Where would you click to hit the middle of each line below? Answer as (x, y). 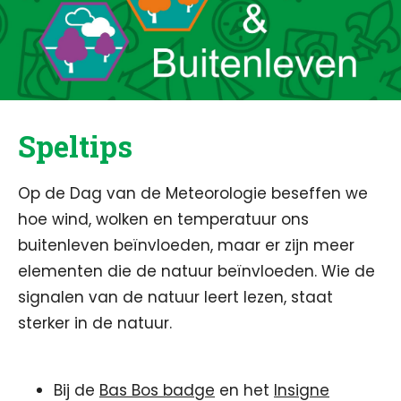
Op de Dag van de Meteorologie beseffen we (193, 193)
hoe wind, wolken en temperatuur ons (163, 219)
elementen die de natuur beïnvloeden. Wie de (196, 271)
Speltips (75, 146)
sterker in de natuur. (95, 323)
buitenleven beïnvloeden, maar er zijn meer (186, 245)
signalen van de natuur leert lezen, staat (175, 297)
